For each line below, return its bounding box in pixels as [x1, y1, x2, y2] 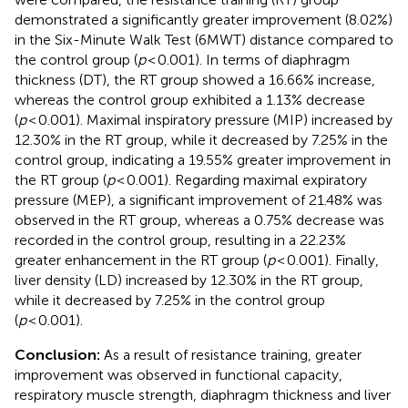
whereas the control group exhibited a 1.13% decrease [15, 90, 365, 108]
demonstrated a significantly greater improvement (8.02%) [15, 10, 393, 28]
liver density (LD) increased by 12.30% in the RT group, [15, 270, 363, 289]
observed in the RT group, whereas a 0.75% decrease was [15, 210, 384, 229]
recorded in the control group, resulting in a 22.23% [15, 230, 346, 249]
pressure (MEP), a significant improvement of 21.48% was [15, 190, 382, 209]
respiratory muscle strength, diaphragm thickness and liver [15, 385, 391, 403]
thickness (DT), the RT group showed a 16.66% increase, [15, 70, 375, 88]
